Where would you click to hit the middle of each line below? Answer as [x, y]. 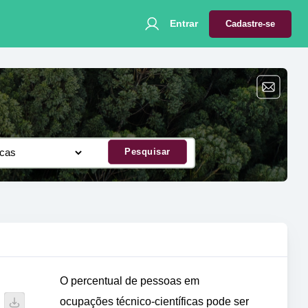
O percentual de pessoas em [130, 281]
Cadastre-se [250, 24]
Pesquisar [147, 152]
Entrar [184, 23]
